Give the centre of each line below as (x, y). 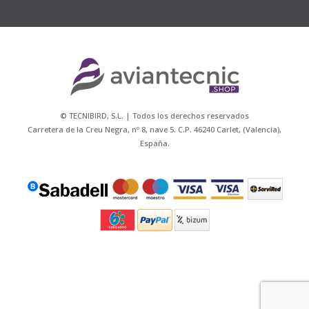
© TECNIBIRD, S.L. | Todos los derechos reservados (154, 116)
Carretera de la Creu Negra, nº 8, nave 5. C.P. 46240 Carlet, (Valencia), (154, 130)
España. (154, 143)
